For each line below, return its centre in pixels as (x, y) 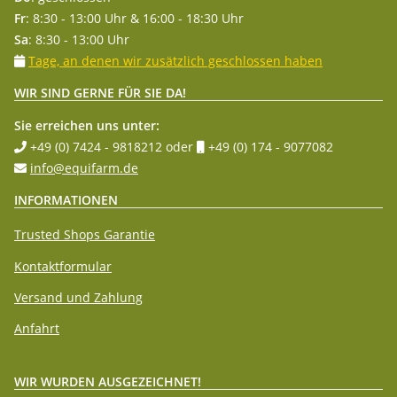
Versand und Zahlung (78, 297)
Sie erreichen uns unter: (87, 125)
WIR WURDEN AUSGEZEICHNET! (108, 381)
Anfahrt (37, 329)
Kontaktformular (63, 266)
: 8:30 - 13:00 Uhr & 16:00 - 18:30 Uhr (135, 18)
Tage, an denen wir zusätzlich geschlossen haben (175, 60)
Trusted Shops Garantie (85, 235)
